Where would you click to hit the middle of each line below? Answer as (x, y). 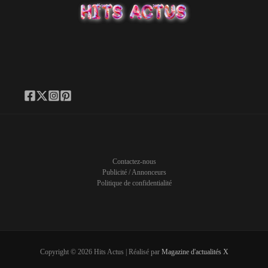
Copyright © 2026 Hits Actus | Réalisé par (100, 252)
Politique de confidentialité (134, 183)
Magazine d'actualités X (195, 252)
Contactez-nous (134, 161)
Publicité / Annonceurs (134, 172)
